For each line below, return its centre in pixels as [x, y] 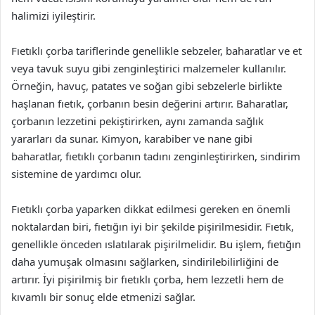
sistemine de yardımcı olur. [76, 173]
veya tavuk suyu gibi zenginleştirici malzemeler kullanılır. [149, 68]
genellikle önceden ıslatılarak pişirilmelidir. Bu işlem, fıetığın [156, 244]
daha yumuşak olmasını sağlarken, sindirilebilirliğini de [145, 261]
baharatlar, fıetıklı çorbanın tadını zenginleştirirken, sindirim [156, 156]
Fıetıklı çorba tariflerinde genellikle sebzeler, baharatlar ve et [156, 50]
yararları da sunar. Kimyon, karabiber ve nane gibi [132, 138]
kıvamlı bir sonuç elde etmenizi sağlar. [103, 296]
